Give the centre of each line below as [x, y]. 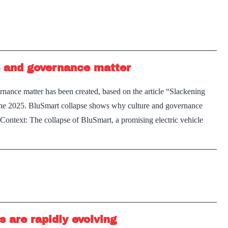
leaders [204, 25]
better [202, 10]
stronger [206, 53]
